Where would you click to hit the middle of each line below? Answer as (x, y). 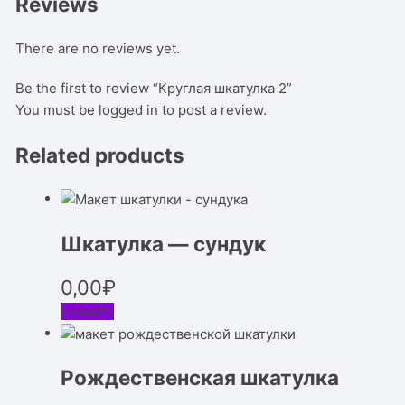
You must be (57, 109)
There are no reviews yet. (98, 48)
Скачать (88, 311)
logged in (129, 109)
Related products (100, 155)
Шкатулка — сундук (164, 243)
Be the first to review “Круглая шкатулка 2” (154, 88)
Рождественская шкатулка (200, 378)
